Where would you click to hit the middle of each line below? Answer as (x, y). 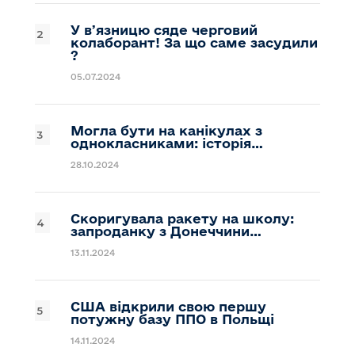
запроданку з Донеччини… (166, 231)
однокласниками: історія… (167, 143)
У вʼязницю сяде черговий (164, 29)
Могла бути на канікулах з (166, 130)
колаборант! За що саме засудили (194, 42)
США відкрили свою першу (168, 306)
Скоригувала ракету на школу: (182, 218)
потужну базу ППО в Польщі (172, 319)
